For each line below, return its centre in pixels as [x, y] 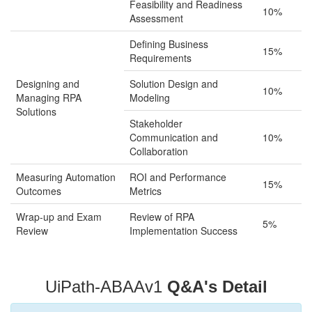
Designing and [48, 84]
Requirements [161, 58]
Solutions [36, 111]
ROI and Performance [178, 177]
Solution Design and [174, 84]
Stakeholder [156, 123]
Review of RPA [162, 217]
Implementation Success [184, 231]
